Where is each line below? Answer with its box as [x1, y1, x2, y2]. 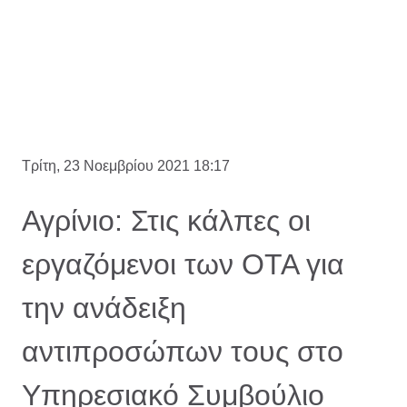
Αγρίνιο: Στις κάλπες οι [22, 204, 311, 238]
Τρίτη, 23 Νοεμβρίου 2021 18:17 [22, 158, 230, 174]
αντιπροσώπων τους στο [22, 335, 343, 369]
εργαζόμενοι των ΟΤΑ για [22, 248, 344, 282]
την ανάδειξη [22, 292, 186, 325]
